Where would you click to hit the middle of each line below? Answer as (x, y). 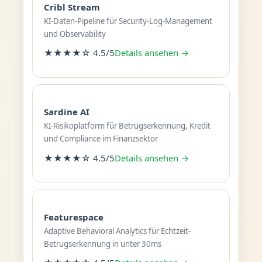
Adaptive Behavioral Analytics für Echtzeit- (117, 231)
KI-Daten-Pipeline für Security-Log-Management (128, 21)
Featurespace (73, 217)
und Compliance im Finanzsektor (101, 139)
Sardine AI (66, 112)
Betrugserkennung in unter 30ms (102, 244)
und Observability (75, 34)
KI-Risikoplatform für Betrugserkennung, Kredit (127, 126)
